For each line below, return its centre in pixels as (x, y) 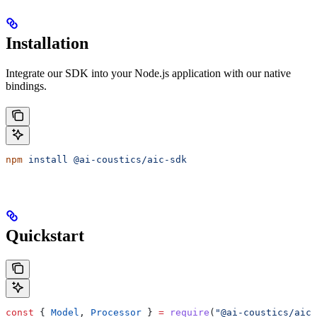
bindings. (26, 86)
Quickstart (45, 235)
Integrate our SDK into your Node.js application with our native (148, 73)
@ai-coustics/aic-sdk (127, 160)
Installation (47, 43)
